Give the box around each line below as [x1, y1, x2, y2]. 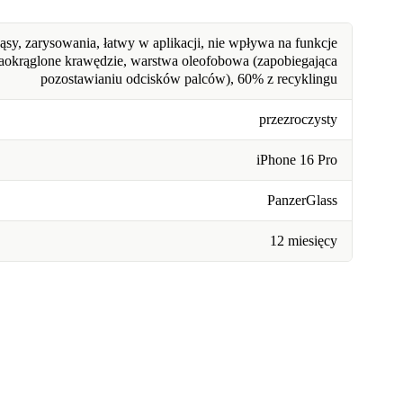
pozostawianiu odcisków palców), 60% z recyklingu [40, 71, 337, 87]
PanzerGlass [267, 193, 337, 209]
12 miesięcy [270, 233, 337, 249]
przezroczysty [259, 112, 337, 128]
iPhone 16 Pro [256, 152, 337, 168]
